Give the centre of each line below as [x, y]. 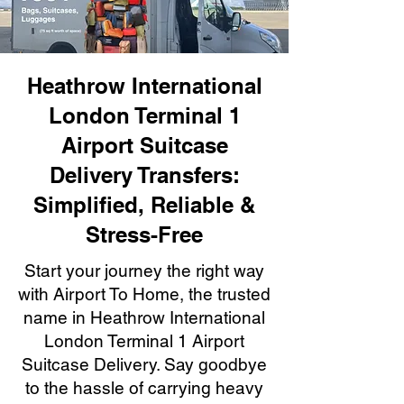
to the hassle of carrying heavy [144, 388]
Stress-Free [144, 234]
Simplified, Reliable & [144, 205]
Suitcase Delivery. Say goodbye [144, 364]
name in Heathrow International [144, 317]
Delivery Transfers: [144, 175]
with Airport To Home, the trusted [144, 294]
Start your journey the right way [144, 271]
